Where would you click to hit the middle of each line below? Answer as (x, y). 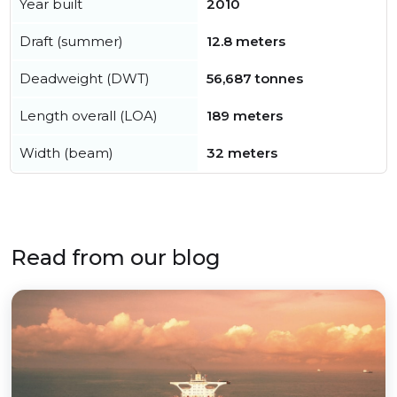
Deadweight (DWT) (85, 79)
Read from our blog (116, 258)
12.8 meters (246, 42)
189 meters (245, 116)
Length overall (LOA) (89, 116)
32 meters (242, 153)
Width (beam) (66, 153)
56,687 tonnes (255, 79)
